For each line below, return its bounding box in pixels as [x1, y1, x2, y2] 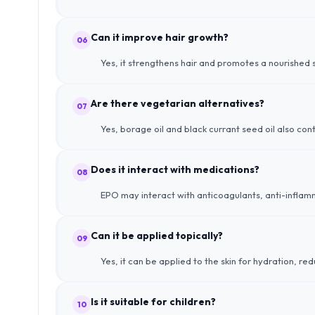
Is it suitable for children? [91, 295, 216, 308]
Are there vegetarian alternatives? [91, 97, 264, 110]
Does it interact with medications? [91, 163, 259, 176]
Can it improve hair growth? [91, 31, 229, 44]
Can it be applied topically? [91, 229, 223, 242]
